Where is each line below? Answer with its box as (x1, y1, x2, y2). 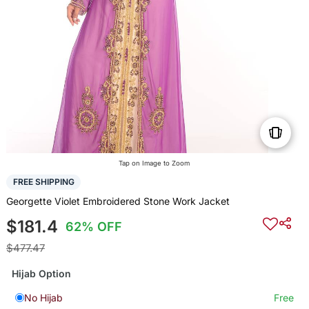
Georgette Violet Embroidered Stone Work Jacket (6, 195, 230, 207)
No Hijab (23, 291, 63, 303)
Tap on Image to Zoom (119, 159, 190, 168)
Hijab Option (11, 267, 71, 279)
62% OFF (66, 219, 123, 234)
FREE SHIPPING (12, 177, 74, 188)
